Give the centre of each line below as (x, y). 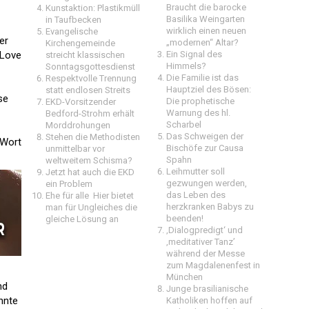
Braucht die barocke (206, 7)
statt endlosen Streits (88, 90)
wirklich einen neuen (206, 31)
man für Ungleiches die (91, 207)
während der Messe (206, 253)
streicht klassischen (85, 55)
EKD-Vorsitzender (81, 102)
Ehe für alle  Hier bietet (90, 196)
